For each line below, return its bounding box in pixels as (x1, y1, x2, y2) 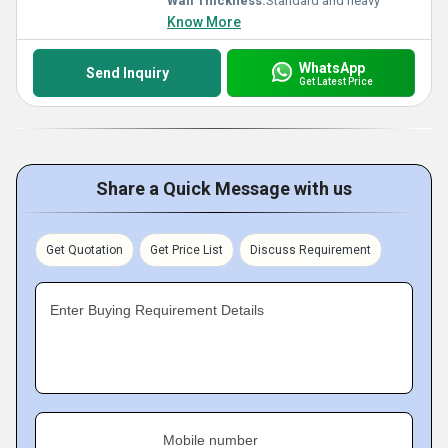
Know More (167, 14, 241, 30)
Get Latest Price (298, 75, 373, 87)
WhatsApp (298, 59, 365, 76)
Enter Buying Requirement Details (50, 302, 264, 318)
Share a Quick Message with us (96, 178, 352, 199)
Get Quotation (46, 243, 123, 257)
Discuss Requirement (250, 243, 371, 257)
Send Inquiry (85, 65, 169, 81)
